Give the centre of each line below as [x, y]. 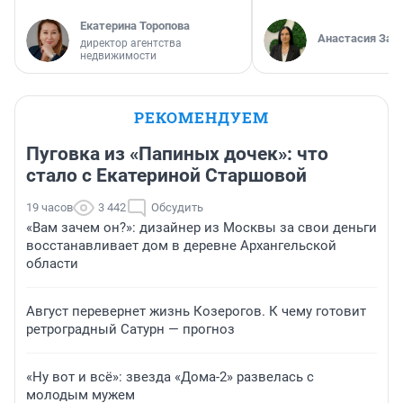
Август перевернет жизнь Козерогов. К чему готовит [196, 312]
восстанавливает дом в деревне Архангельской [181, 246]
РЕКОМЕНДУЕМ [201, 118]
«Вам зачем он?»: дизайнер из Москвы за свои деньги [201, 228]
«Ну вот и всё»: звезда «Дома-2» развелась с [170, 377]
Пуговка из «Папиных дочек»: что [177, 154]
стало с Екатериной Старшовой [166, 176]
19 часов [49, 208]
